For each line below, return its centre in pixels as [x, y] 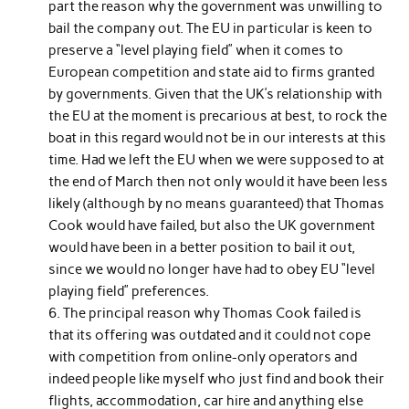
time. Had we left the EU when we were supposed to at [217, 159]
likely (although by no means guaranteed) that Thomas [217, 203]
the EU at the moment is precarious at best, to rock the [218, 115]
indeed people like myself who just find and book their [217, 378]
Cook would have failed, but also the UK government [212, 225]
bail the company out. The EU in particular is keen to [211, 28]
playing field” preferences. [129, 291]
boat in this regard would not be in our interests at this [218, 137]
